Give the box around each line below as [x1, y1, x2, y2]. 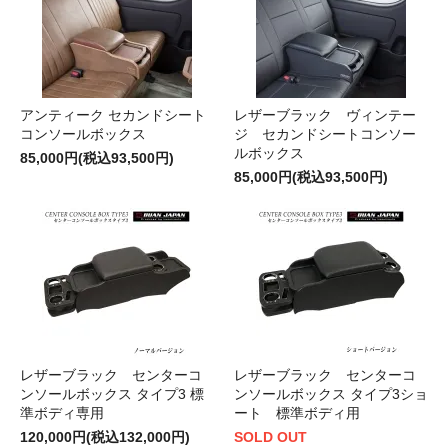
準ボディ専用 [20, 404, 104, 421]
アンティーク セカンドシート [20, 106, 206, 123]
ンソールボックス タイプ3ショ [234, 385, 428, 402]
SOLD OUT [234, 428, 307, 445]
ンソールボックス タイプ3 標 [20, 385, 204, 402]
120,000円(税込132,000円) [20, 428, 190, 445]
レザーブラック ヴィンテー [234, 106, 416, 123]
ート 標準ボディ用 [234, 404, 360, 421]
